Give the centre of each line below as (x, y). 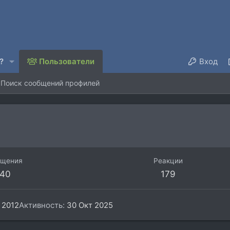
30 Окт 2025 (90, 205)
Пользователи (67, 61)
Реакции (168, 161)
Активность (41, 205)
